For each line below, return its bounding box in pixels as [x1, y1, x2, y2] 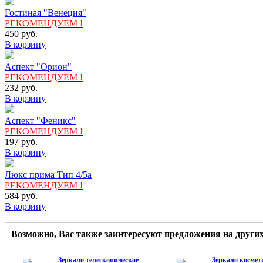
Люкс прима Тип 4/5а [5, 169, 92, 180]
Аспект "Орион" [5, 61, 72, 72]
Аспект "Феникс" [5, 115, 76, 126]
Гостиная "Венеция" [5, 7, 86, 18]
